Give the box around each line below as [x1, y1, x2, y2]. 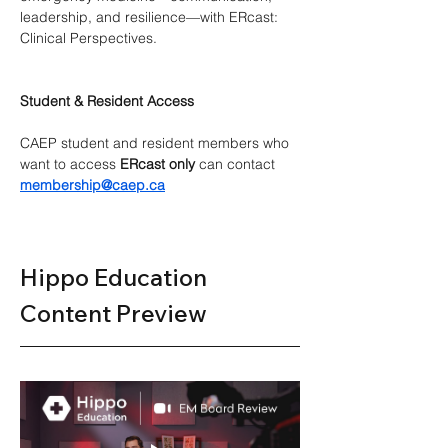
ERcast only [120, 155, 195, 173]
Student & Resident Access [20, 92, 194, 110]
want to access [20, 155, 120, 173]
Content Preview [20, 298, 207, 328]
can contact [195, 155, 279, 173]
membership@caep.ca [20, 176, 165, 194]
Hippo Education [20, 262, 212, 292]
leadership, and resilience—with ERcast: [20, 8, 282, 26]
